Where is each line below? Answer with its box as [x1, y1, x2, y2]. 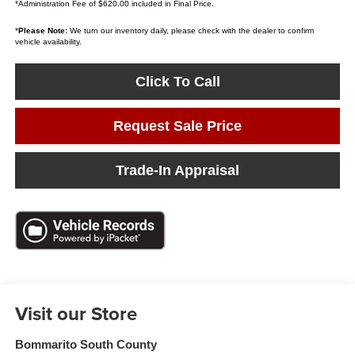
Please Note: [17, 26, 67, 36]
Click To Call [135, 74, 220, 90]
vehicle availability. [14, 37, 82, 47]
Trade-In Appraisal [116, 162, 239, 179]
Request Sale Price [113, 118, 242, 135]
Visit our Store [14, 299, 137, 327]
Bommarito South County [14, 338, 157, 351]
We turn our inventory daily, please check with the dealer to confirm [67, 26, 314, 36]
